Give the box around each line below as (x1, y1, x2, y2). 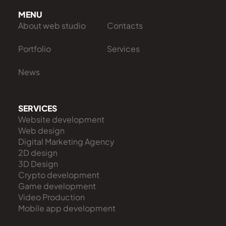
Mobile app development (18, 203, 116, 213)
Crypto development (18, 169, 99, 180)
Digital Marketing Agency (18, 136, 115, 147)
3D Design (18, 158, 58, 169)
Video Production (18, 192, 85, 202)
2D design (18, 147, 58, 158)
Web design (18, 125, 65, 136)
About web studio (18, 20, 86, 31)
